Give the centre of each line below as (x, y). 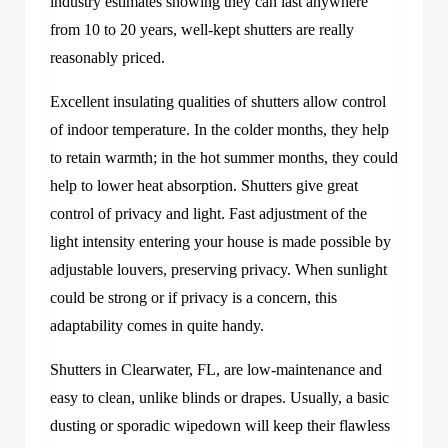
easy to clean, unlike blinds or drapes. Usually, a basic (219, 397)
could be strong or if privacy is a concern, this (193, 297)
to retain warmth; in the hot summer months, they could (224, 157)
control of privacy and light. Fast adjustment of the (208, 213)
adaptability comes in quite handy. (157, 325)
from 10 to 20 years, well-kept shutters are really (202, 29)
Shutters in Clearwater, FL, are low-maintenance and (216, 369)
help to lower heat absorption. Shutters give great (204, 185)
